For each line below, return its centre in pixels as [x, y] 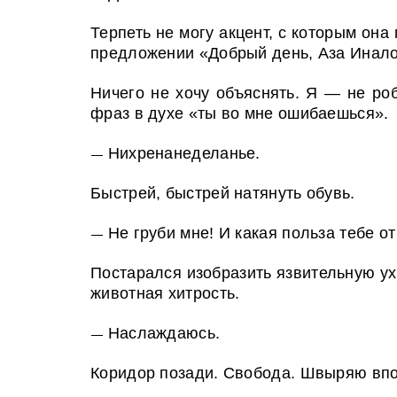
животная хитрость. [165, 293]
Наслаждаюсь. [164, 333]
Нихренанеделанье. [184, 153]
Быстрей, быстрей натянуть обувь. [223, 193]
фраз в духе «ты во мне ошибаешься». [240, 113]
